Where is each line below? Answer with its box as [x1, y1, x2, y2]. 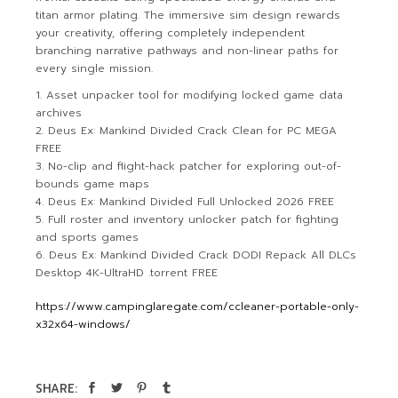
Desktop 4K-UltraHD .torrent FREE [36, 265, 219, 281]
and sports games [36, 229, 139, 245]
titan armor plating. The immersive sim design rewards [36, 7, 341, 23]
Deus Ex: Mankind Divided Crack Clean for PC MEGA [48, 123, 338, 139]
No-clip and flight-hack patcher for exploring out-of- [48, 158, 342, 174]
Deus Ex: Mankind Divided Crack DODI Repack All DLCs [49, 247, 357, 263]
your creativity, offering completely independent [36, 25, 306, 41]
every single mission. [36, 60, 154, 76]
